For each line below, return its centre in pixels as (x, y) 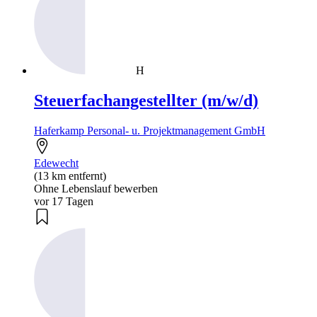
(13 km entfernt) (70, 175)
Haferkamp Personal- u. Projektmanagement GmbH (150, 130)
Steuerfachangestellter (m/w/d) (146, 100)
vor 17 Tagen (64, 201)
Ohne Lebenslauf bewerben (96, 188)
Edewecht (56, 163)
